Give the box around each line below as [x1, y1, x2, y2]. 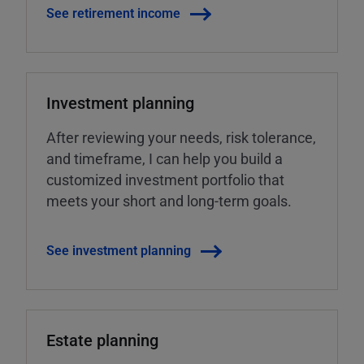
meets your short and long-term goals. [46, 191, 292, 211]
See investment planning [46, 241, 191, 259]
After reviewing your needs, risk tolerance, [46, 128, 316, 148]
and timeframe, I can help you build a [46, 149, 283, 169]
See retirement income [46, 4, 180, 22]
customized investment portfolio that [46, 170, 284, 190]
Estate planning [46, 329, 158, 351]
